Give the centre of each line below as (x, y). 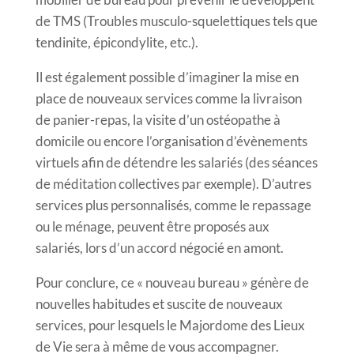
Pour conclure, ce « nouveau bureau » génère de (172, 282)
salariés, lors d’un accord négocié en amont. (159, 247)
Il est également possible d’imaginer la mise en (167, 77)
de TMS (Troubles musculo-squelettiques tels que (176, 21)
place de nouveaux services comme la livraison (168, 98)
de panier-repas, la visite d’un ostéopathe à (158, 119)
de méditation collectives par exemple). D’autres (173, 183)
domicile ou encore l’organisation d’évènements (171, 141)
